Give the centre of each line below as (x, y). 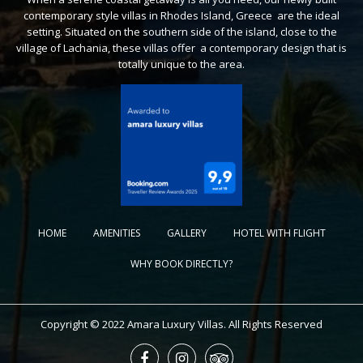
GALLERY (186, 233)
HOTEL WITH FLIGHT (279, 233)
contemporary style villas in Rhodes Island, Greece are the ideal (181, 15)
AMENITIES (116, 233)
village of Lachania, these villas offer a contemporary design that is (181, 47)
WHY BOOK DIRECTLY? (181, 263)
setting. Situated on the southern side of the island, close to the (181, 31)
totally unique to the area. (181, 64)
